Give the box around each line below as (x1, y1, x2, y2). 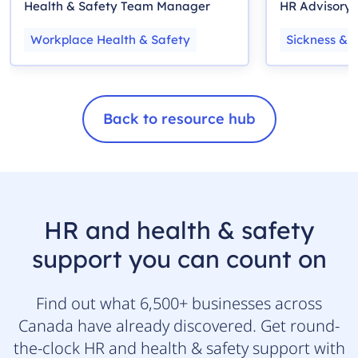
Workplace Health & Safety (30, 32, 190, 48)
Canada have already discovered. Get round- (18, 314, 340, 336)
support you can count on (31, 243, 327, 274)
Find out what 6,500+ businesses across (36, 292, 322, 314)
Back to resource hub (102, 109, 256, 129)
